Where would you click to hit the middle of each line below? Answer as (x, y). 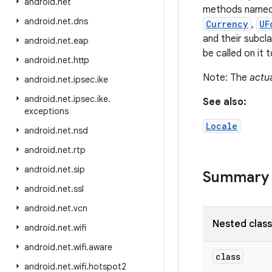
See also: (225, 102)
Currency (227, 24)
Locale (222, 126)
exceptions (46, 111)
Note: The (226, 78)
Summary (236, 177)
